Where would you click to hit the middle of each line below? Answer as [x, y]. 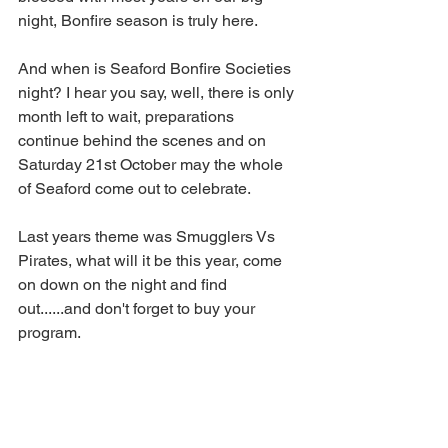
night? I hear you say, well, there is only [158, 92]
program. [49, 332]
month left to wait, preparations [128, 116]
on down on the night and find [124, 284]
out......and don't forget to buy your [138, 308]
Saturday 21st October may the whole [152, 164]
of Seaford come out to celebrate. [134, 188]
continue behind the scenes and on [144, 140]
